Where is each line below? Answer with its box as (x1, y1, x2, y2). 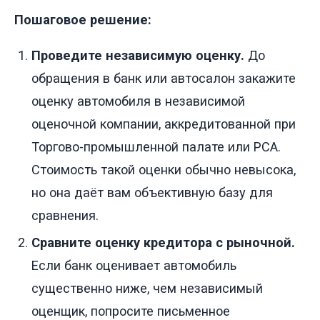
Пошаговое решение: (14, 11, 151, 27)
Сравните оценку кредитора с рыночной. (31, 235, 295, 251)
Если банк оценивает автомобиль (31, 258, 236, 274)
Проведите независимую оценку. (31, 48, 244, 64)
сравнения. (31, 208, 99, 224)
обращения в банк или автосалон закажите (31, 71, 296, 86)
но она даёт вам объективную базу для (31, 185, 273, 201)
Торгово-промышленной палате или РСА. (31, 139, 281, 155)
